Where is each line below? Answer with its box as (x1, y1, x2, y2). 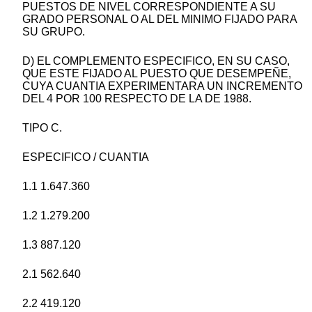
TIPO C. (22, 122, 62, 134)
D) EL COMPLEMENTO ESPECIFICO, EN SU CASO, (22, 55, 290, 68)
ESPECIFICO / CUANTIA (22, 151, 149, 164)
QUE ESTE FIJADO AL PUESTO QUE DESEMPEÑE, (22, 68, 291, 80)
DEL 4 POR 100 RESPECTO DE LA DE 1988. (22, 93, 251, 105)
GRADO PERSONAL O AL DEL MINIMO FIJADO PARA (22, 13, 297, 26)
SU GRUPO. (22, 26, 85, 38)
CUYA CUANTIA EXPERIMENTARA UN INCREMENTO (22, 80, 302, 93)
